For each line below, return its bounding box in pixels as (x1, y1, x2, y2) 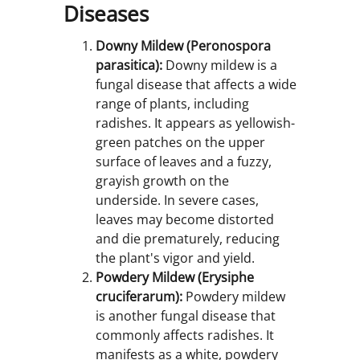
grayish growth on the (96, 172, 229, 190)
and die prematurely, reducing (96, 230, 280, 248)
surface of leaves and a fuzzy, (96, 153, 272, 171)
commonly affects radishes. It (96, 326, 274, 345)
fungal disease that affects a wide (96, 76, 297, 94)
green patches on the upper (96, 133, 265, 152)
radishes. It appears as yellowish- (96, 114, 295, 133)
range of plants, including (96, 95, 249, 113)
